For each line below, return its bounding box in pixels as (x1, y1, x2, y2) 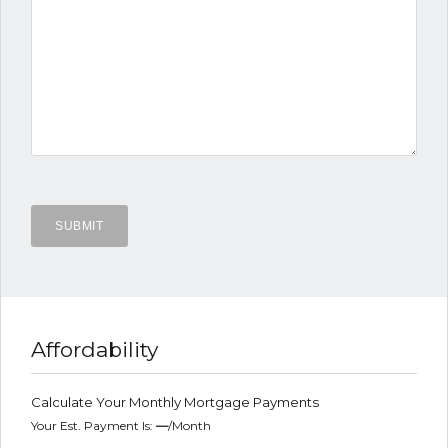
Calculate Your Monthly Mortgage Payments (31, 394, 319, 411)
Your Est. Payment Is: (31, 418, 156, 434)
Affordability (31, 337, 158, 363)
